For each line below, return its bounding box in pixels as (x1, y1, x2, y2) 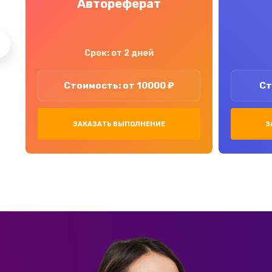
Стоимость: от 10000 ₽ (63, 80, 174, 91)
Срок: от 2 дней (84, 48, 154, 58)
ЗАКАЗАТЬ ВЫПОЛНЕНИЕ (72, 120, 165, 128)
